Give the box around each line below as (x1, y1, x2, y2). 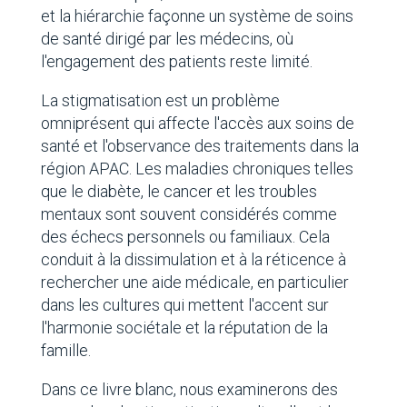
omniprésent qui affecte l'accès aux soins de (40, 114, 354, 134)
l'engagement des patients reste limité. (40, 52, 313, 72)
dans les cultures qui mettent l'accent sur (40, 295, 329, 315)
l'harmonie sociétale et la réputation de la (40, 318, 328, 338)
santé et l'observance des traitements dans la (40, 136, 359, 156)
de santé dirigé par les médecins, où (40, 29, 293, 49)
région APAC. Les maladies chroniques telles (40, 159, 353, 179)
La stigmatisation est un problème (40, 91, 280, 111)
